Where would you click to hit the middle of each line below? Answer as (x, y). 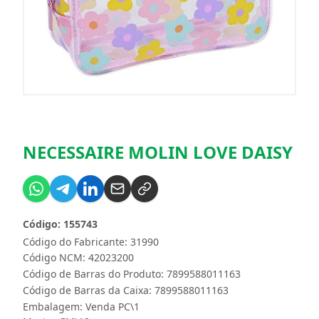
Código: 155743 (60, 224)
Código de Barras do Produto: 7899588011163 (132, 273)
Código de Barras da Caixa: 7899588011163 (126, 290)
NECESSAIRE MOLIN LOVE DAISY (158, 152)
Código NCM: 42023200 (78, 257)
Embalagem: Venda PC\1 (81, 306)
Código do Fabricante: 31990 (91, 241)
